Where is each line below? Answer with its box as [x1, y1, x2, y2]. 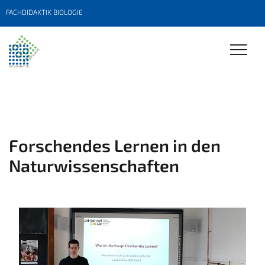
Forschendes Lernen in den [9, 135, 221, 156]
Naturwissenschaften [9, 155, 179, 176]
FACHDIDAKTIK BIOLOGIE [6, 8, 83, 16]
